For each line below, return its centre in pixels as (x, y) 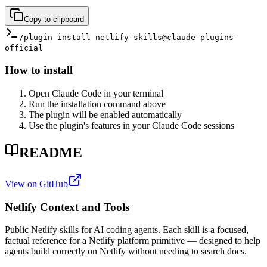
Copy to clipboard (54, 19)
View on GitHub (36, 184)
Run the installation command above (97, 104)
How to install (39, 70)
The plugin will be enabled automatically (105, 115)
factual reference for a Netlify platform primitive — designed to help (133, 241)
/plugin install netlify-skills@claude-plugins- (129, 37)
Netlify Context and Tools (67, 207)
